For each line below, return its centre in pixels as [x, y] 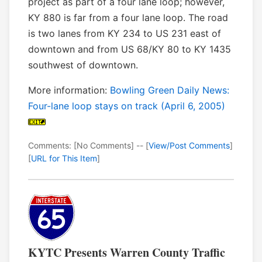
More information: [69, 90]
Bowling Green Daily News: [170, 90]
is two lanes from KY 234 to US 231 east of [125, 34]
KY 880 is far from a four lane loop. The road [128, 18]
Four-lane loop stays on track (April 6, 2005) [127, 106]
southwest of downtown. [83, 65]
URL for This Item [64, 158]
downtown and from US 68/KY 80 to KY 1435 [130, 49]
